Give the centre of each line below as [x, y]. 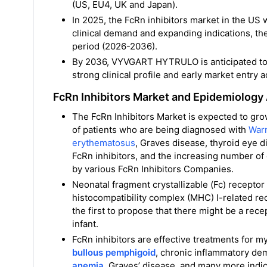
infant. [85, 224]
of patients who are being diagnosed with [160, 130]
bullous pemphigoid [114, 252]
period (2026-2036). [115, 46]
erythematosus [104, 143]
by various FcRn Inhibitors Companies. [153, 169]
